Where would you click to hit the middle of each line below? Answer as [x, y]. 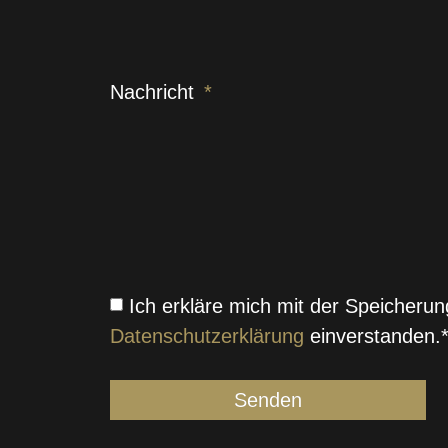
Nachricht [155, 92]
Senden [268, 399]
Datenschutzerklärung [207, 335]
